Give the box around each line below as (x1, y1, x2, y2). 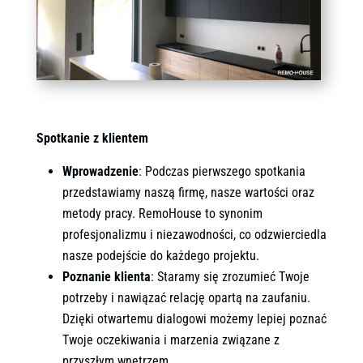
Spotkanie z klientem (36, 130, 148, 146)
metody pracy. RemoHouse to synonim (62, 205, 263, 221)
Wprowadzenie (62, 163, 139, 179)
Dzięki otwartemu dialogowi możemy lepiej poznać (62, 310, 327, 327)
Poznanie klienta (62, 268, 151, 284)
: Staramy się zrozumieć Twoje (150, 268, 310, 284)
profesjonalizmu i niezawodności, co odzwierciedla (62, 226, 327, 242)
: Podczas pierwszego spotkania (138, 163, 305, 179)
